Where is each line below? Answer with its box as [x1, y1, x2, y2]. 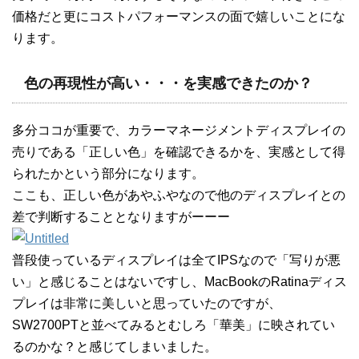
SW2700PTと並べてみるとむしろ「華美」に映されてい [12, 318, 335, 332]
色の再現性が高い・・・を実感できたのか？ [24, 75, 313, 91]
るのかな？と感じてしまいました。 [12, 340, 217, 353]
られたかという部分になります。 [12, 167, 204, 180]
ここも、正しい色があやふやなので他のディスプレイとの [12, 188, 345, 202]
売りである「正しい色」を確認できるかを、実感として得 [12, 145, 345, 159]
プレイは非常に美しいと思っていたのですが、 [12, 296, 281, 310]
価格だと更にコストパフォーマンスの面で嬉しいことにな [12, 10, 345, 23]
